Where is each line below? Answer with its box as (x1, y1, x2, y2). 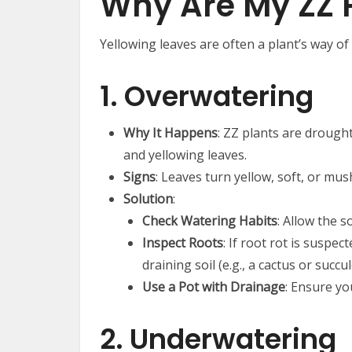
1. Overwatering (100, 77, 313, 116)
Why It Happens (123, 124, 218, 142)
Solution (123, 190, 173, 208)
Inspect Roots (142, 234, 223, 252)
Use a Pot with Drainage (142, 278, 285, 296)
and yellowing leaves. (123, 146, 247, 164)
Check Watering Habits (142, 212, 277, 230)
